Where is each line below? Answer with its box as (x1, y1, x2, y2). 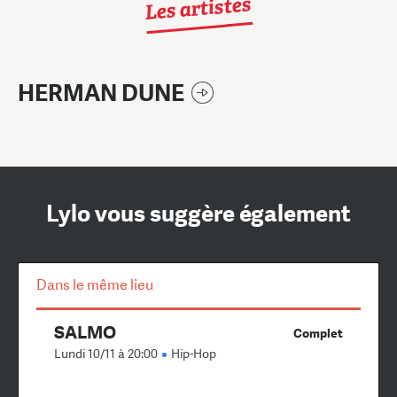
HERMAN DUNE (18, 78, 184, 108)
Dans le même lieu (36, 275, 153, 294)
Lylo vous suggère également (46, 198, 351, 229)
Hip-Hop (171, 345, 216, 362)
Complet (293, 324, 343, 341)
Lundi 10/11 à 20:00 (54, 345, 160, 362)
